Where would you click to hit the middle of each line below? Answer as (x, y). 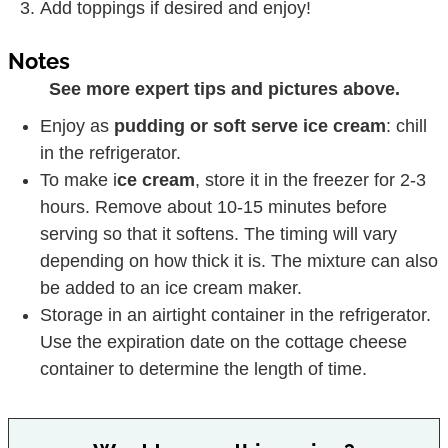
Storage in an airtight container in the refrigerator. (236, 314)
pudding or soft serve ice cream (250, 125)
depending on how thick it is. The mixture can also (239, 260)
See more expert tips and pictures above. (224, 88)
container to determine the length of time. (204, 368)
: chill (407, 125)
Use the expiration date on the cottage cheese (224, 341)
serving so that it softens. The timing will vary (219, 233)
